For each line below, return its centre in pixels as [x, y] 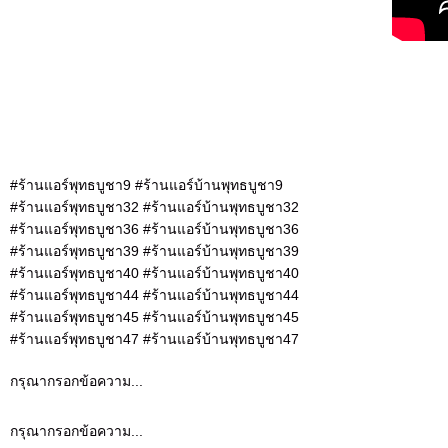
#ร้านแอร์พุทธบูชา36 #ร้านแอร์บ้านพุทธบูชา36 [154, 229]
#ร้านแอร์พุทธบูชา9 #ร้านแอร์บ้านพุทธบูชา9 [146, 185]
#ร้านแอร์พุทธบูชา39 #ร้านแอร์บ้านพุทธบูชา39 [154, 251]
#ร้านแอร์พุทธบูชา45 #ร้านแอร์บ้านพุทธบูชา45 [154, 317]
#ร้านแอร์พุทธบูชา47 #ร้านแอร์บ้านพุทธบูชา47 [154, 339]
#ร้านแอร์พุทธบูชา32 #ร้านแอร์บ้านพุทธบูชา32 [154, 207]
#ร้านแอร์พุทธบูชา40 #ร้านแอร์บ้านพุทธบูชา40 [154, 273]
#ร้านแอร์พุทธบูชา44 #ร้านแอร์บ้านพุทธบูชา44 [154, 295]
